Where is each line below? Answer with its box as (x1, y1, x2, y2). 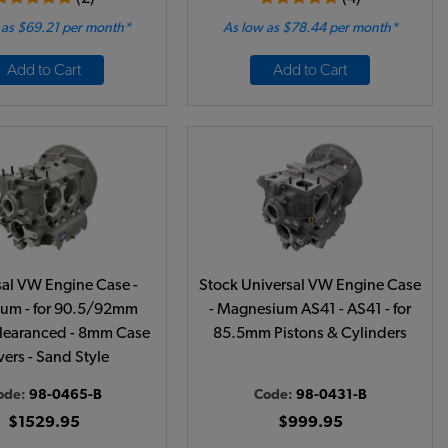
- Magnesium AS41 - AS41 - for (209, 301, 411, 317)
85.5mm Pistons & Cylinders (213, 325, 407, 341)
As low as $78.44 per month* (222, 21, 398, 35)
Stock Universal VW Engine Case (199, 277, 421, 293)
